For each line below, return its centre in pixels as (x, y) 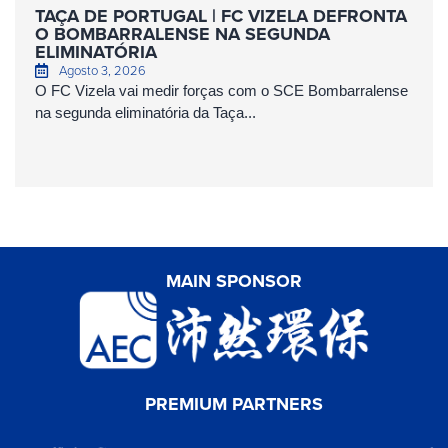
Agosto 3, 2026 (102, 69)
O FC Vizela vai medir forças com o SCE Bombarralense (221, 90)
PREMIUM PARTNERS (234, 403)
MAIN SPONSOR (234, 280)
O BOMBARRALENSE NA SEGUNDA (182, 33)
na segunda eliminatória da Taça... (145, 112)
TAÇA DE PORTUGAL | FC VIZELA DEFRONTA (221, 15)
